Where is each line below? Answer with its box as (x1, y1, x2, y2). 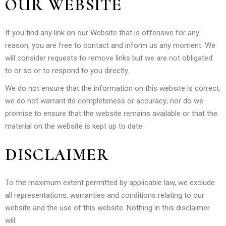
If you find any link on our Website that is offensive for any (5, 28, 199, 37)
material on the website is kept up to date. (5, 121, 144, 131)
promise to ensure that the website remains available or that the (5, 108, 217, 118)
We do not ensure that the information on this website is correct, (5, 83, 220, 93)
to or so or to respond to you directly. (5, 66, 129, 75)
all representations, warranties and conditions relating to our (5, 190, 204, 200)
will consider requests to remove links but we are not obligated (5, 53, 212, 63)
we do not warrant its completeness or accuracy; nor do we (5, 96, 203, 105)
